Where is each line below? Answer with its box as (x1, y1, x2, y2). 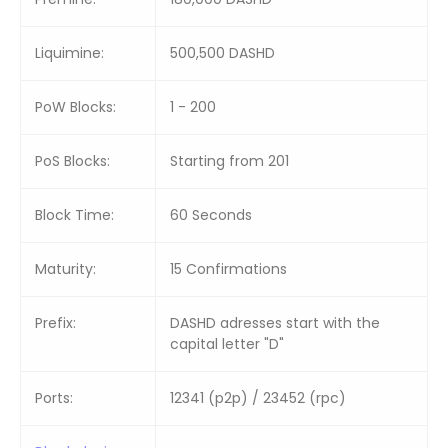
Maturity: (35, 259, 96, 279)
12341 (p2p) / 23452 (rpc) (170, 388, 346, 408)
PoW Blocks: (35, 97, 116, 117)
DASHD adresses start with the (170, 313, 380, 333)
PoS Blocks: (35, 151, 110, 171)
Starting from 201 (170, 151, 289, 171)
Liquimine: (35, 43, 104, 63)
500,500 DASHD (170, 43, 275, 63)
